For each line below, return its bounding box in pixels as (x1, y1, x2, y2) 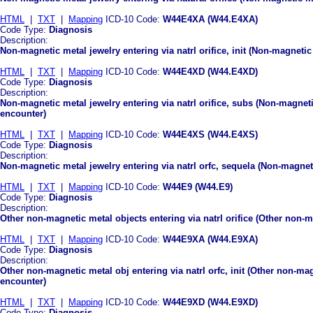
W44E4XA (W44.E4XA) (163, 13, 258, 24)
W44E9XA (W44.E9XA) (163, 233, 258, 245)
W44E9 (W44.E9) (163, 181, 233, 192)
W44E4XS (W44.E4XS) (163, 129, 258, 140)
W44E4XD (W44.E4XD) (163, 66, 258, 77)
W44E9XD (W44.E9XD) (163, 296, 258, 307)
